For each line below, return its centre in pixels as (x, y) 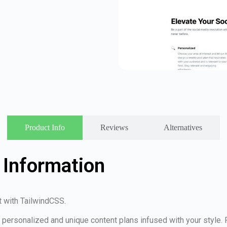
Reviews (114, 127)
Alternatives (183, 127)
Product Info (45, 127)
